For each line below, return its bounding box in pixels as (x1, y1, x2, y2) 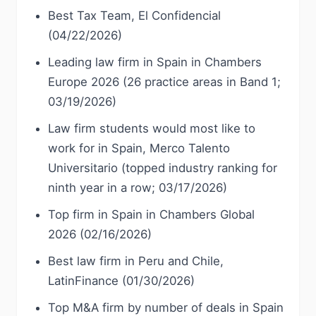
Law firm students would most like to (48, 121, 255, 135)
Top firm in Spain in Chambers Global (48, 207, 255, 221)
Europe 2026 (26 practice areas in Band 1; (48, 75, 281, 89)
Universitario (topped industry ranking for (48, 161, 277, 175)
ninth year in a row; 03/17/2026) (48, 181, 227, 195)
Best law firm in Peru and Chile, (48, 254, 224, 268)
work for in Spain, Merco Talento (48, 141, 230, 155)
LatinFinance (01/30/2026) (48, 274, 195, 288)
